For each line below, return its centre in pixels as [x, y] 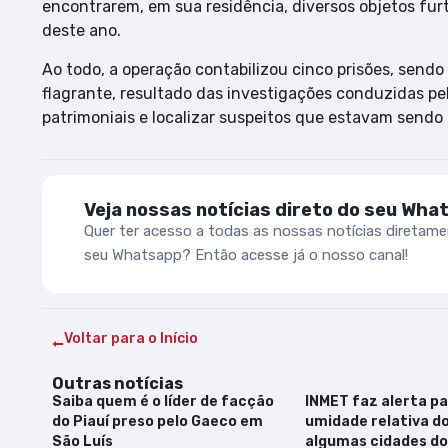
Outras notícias [117, 384]
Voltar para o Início [131, 339]
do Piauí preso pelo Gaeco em [157, 422]
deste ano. [81, 31]
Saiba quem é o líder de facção [163, 402]
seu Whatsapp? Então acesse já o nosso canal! [246, 255]
